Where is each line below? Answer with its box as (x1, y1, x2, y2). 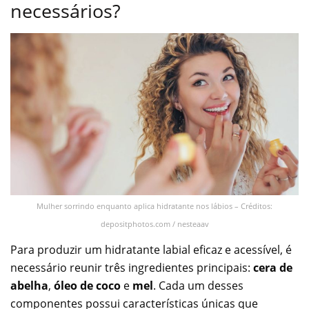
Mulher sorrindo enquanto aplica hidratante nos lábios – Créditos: (37, 200, 272, 211)
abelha (10, 277, 48, 293)
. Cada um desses (153, 277, 243, 293)
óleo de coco (54, 277, 121, 293)
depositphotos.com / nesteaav (100, 218, 209, 229)
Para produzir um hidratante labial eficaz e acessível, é (10, 241, 292, 257)
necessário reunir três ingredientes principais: (10, 259, 253, 275)
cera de (253, 259, 292, 275)
